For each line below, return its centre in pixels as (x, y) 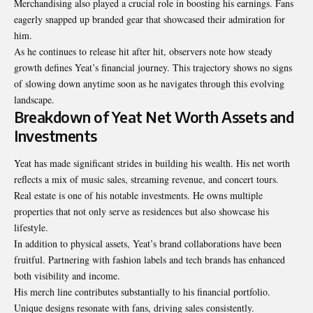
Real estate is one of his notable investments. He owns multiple (138, 196)
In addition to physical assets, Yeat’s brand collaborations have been (148, 244)
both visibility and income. (67, 276)
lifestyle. (31, 228)
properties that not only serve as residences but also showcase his (141, 212)
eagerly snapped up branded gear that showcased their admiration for (150, 19)
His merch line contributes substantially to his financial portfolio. (142, 292)
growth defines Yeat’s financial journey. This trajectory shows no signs (153, 67)
